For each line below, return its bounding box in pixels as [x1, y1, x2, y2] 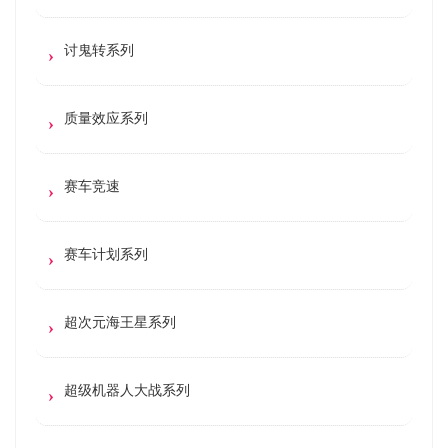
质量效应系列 [64, 107, 148, 127]
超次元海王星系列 [64, 311, 176, 331]
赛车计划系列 [64, 243, 148, 263]
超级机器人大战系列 [64, 379, 190, 399]
